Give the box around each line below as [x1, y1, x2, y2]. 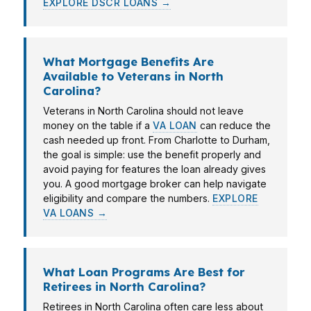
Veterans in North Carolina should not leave [43, 105, 244, 117]
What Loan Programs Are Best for [43, 264, 245, 279]
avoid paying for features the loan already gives [43, 163, 266, 175]
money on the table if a [43, 119, 153, 131]
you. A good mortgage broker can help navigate [43, 178, 267, 190]
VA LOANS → [43, 207, 107, 219]
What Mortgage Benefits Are [43, 54, 214, 69]
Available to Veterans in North [43, 69, 224, 83]
